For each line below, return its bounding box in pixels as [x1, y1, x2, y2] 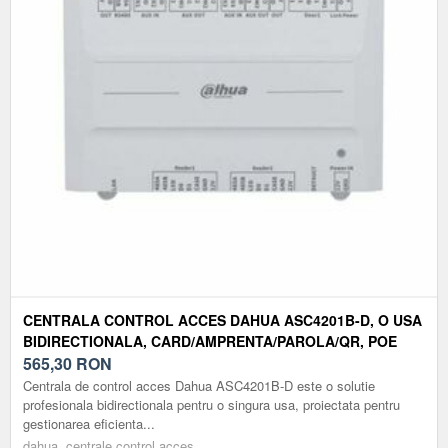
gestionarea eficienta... [23, 413, 155, 433]
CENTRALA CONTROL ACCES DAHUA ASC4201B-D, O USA [23, 309, 422, 330]
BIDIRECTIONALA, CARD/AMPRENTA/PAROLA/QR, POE [23, 330, 397, 351]
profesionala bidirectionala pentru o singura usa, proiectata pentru [23, 394, 400, 414]
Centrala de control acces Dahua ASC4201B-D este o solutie [23, 375, 375, 395]
